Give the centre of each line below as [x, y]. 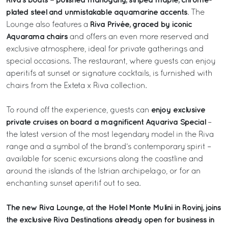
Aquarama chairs [38, 37]
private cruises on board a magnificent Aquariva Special [106, 122]
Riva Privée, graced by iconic [141, 24]
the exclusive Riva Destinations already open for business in [110, 220]
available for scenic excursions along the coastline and [105, 159]
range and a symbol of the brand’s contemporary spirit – [108, 147]
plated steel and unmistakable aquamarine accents [97, 12]
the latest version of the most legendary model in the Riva [110, 135]
